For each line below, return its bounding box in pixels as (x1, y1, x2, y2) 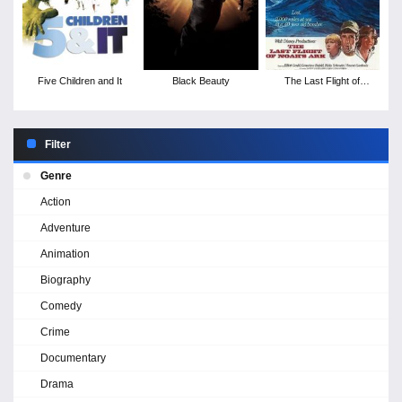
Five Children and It (37, 74, 122, 86)
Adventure (40, 221, 91, 234)
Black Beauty (171, 74, 230, 86)
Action (40, 195, 71, 208)
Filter (45, 137, 71, 151)
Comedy (40, 299, 82, 312)
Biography (40, 273, 91, 286)
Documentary (40, 351, 106, 364)
